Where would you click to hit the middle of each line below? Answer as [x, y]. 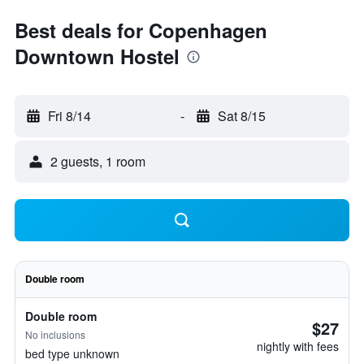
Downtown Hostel [97, 56]
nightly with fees [298, 346]
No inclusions [55, 334]
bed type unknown [72, 353]
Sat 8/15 [241, 116]
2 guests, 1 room [98, 161]
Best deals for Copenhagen [141, 30]
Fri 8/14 [69, 116]
